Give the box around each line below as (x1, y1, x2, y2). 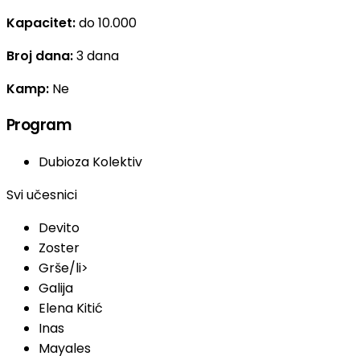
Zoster (39, 238, 80, 257)
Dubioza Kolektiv (39, 152, 142, 171)
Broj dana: (6, 46, 76, 65)
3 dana (76, 46, 119, 65)
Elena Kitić (39, 298, 103, 317)
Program (6, 114, 72, 137)
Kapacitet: (6, 13, 79, 32)
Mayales (39, 338, 91, 358)
